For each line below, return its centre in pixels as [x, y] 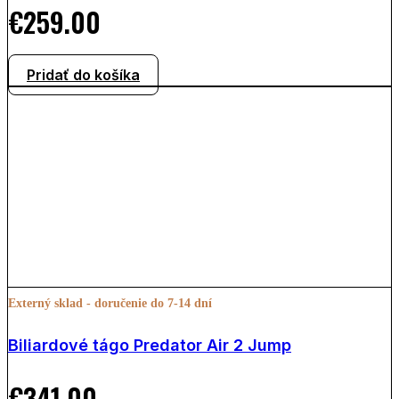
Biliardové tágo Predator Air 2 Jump [150, 345]
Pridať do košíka [83, 74]
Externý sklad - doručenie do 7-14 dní [110, 303]
